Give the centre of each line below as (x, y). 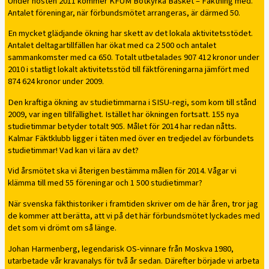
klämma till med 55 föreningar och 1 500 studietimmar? (105, 183)
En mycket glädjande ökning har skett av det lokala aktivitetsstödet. (130, 34)
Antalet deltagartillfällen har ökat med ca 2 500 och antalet (112, 46)
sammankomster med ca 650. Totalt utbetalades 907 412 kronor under (134, 58)
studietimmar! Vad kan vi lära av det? (73, 150)
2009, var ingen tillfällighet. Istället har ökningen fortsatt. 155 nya (123, 114)
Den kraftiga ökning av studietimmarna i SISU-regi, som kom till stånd (132, 102)
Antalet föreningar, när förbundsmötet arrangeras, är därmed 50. (124, 13)
